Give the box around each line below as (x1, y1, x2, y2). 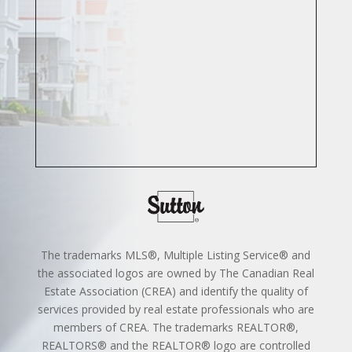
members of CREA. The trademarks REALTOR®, (53, 320, 299, 335)
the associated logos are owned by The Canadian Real (37, 266, 314, 281)
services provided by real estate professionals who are (37, 302, 314, 317)
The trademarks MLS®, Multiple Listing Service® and (41, 247, 311, 263)
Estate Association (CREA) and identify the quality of (43, 284, 308, 299)
